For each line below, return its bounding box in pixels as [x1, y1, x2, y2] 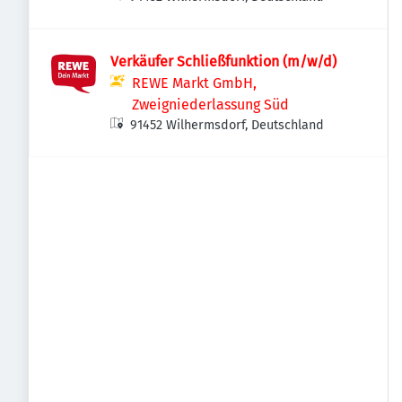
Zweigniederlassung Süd [132, 96, 289, 113]
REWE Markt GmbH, [132, 74, 257, 92]
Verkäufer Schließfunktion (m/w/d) [110, 53, 336, 70]
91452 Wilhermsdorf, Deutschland [130, 118, 325, 133]
